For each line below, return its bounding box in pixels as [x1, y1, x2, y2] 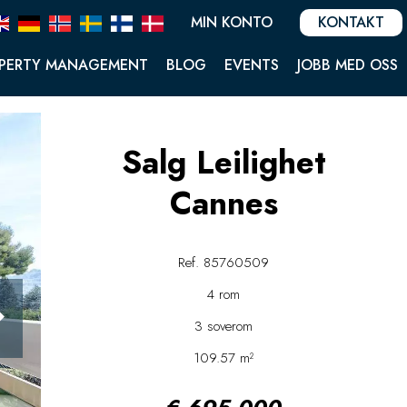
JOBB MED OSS [297, 55, 398, 76]
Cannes [169, 181, 278, 226]
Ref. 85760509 [178, 253, 270, 273]
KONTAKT [318, 11, 384, 33]
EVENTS [224, 55, 279, 76]
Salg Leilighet [121, 140, 326, 185]
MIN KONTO [191, 11, 273, 33]
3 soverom [194, 316, 253, 336]
